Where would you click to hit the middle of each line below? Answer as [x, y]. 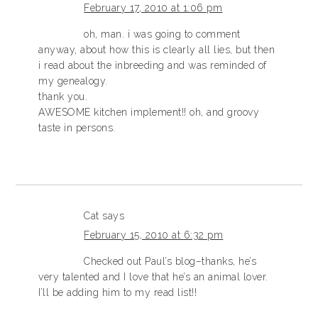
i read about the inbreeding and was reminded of [153, 66]
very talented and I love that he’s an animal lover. [153, 277]
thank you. [63, 97]
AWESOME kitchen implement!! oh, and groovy [149, 113]
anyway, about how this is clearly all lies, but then [157, 50]
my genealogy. [73, 81]
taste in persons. [77, 128]
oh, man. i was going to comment [162, 34]
